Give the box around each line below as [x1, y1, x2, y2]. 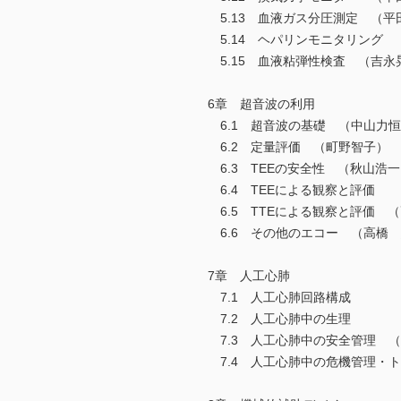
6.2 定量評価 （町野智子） [208, 140, 388, 155]
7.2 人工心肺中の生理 [208, 311, 351, 327]
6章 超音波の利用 [208, 97, 315, 112]
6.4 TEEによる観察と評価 [208, 183, 375, 198]
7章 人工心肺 [208, 269, 290, 284]
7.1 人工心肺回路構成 [208, 290, 351, 305]
